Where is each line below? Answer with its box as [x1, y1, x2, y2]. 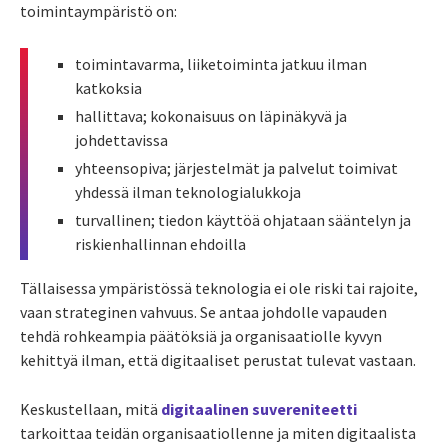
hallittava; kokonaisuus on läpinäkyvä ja [75, 106, 347, 127]
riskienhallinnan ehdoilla [75, 234, 246, 255]
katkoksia [75, 78, 142, 99]
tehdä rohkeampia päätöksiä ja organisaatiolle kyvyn [20, 326, 382, 347]
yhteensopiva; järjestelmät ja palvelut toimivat [75, 158, 398, 179]
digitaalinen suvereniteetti [161, 399, 357, 420]
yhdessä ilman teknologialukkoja [75, 182, 301, 203]
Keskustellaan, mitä [20, 399, 161, 420]
